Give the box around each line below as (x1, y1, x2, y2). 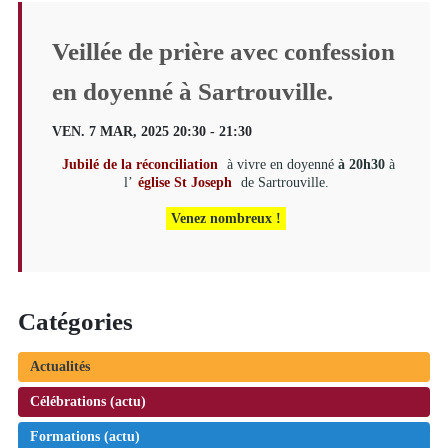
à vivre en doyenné (223, 156, 338, 172)
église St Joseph (137, 174, 232, 190)
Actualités (29, 358, 90, 374)
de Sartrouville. (236, 174, 329, 190)
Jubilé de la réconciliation (62, 156, 218, 172)
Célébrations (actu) (29, 393, 146, 409)
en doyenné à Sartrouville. (51, 77, 333, 105)
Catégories (17, 307, 133, 335)
